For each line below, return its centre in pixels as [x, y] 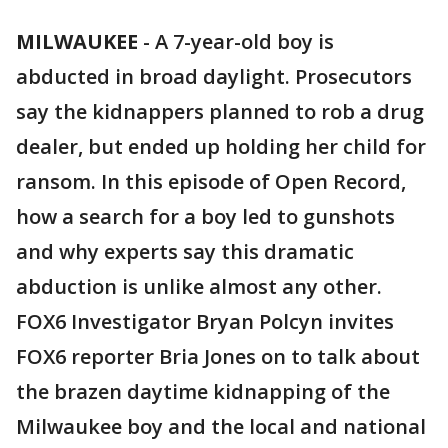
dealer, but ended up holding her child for [221, 146]
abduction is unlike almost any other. [199, 286]
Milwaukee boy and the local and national [221, 426]
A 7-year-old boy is [244, 41]
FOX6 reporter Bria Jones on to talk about [218, 356]
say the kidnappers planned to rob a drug [220, 111]
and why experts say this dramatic [185, 251]
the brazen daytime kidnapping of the [203, 391]
